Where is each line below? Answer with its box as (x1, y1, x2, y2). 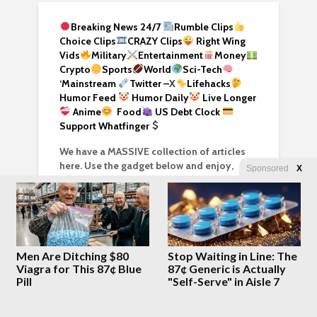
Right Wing (195, 34, 246, 47)
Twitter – (129, 76, 169, 90)
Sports (101, 62, 132, 76)
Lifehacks (186, 76, 231, 90)
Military (91, 48, 127, 62)
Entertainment (137, 48, 203, 62)
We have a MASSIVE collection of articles (59, 144, 246, 158)
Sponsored (246, 163, 289, 173)
